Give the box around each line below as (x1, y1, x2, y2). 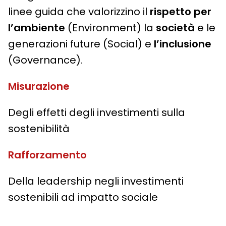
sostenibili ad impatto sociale (8, 190, 158, 205)
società (156, 21, 195, 35)
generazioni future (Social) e (8, 37, 154, 51)
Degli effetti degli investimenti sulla (8, 105, 185, 120)
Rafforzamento (8, 148, 87, 162)
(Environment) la (65, 21, 156, 35)
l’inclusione (154, 37, 211, 51)
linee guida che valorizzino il (8, 5, 150, 19)
